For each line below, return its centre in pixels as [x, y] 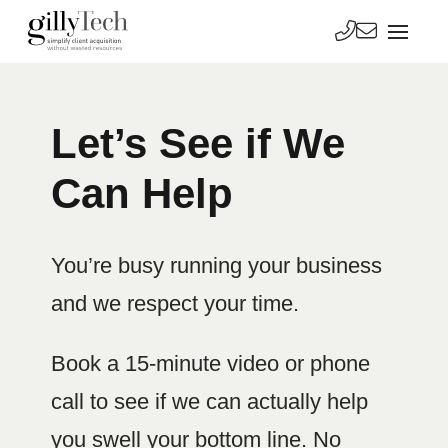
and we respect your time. [174, 303]
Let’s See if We [197, 143]
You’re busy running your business [216, 265]
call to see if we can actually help [209, 402]
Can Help [141, 193]
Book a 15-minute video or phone [210, 364]
